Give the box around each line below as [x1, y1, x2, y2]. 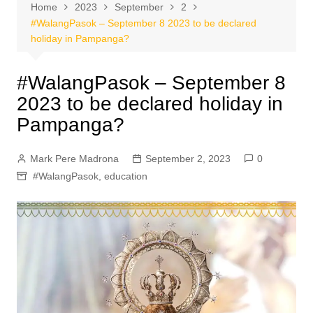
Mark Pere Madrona [29, 153, 119, 164]
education [103, 170, 147, 182]
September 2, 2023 [145, 153, 231, 164]
